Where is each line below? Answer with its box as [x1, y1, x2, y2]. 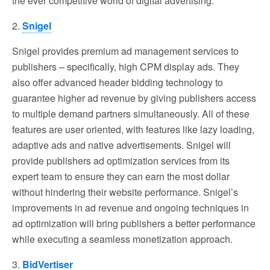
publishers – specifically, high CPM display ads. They [12, 59, 239, 74]
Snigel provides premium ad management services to [12, 43, 239, 58]
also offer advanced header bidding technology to [12, 75, 223, 89]
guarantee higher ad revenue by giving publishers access [12, 90, 256, 105]
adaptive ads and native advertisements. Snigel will [12, 137, 231, 152]
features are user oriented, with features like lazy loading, [12, 122, 254, 136]
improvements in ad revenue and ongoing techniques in [12, 200, 249, 215]
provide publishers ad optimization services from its [12, 153, 230, 168]
